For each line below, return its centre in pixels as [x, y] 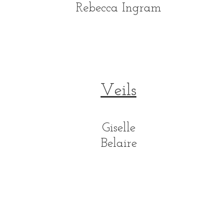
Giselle [118, 128]
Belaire [118, 144]
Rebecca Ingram [118, 8]
